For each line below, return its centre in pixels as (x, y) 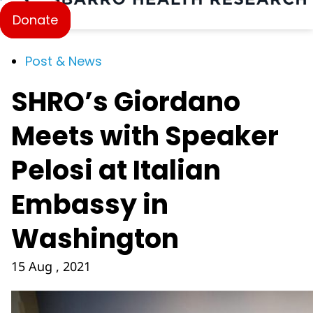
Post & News (64, 61)
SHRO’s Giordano (126, 102)
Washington (95, 239)
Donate (35, 20)
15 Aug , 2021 (51, 266)
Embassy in (90, 204)
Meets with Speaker (145, 136)
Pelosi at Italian (116, 170)
